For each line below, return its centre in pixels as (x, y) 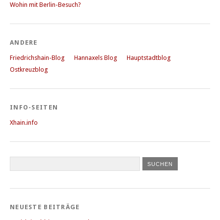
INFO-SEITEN (34, 107)
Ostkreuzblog (29, 69)
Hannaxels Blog (96, 57)
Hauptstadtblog (149, 57)
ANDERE (24, 42)
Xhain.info (24, 122)
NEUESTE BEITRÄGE (45, 207)
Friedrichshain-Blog (37, 57)
